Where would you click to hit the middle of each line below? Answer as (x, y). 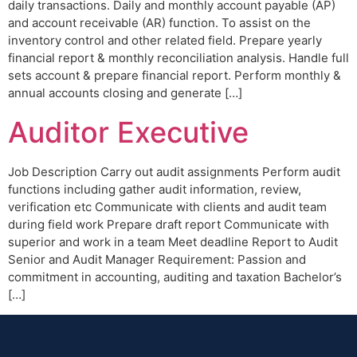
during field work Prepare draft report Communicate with (169, 224)
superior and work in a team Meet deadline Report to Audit (173, 241)
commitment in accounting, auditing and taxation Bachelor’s (175, 277)
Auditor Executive (128, 132)
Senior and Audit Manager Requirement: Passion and (157, 259)
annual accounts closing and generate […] (125, 93)
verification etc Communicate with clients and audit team (167, 206)
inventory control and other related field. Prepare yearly (165, 41)
